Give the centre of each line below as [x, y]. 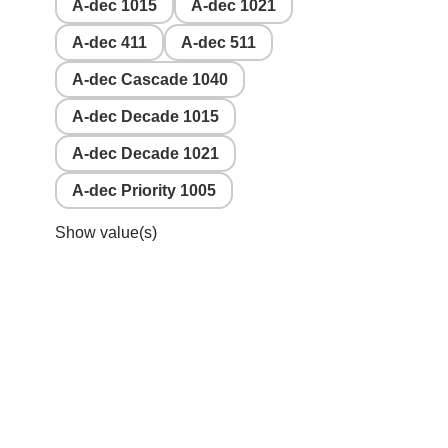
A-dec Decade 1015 [145, 117]
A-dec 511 [218, 43]
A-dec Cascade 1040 [150, 80]
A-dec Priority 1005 [144, 191]
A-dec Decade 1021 [145, 154]
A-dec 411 [109, 43]
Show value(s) [106, 233]
